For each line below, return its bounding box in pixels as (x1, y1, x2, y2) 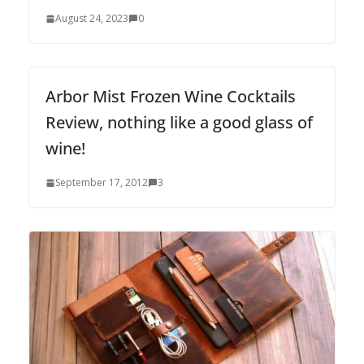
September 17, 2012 (55, 175, 148, 190)
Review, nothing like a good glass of (45, 111, 313, 134)
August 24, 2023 (55, 11, 128, 26)
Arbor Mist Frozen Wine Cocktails (45, 85, 296, 108)
